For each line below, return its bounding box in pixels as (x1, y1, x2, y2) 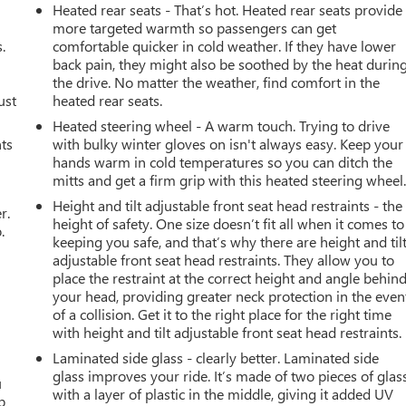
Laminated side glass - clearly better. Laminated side (53, 347, 380, 367)
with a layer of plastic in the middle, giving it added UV (53, 383, 394, 403)
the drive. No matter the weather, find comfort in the (53, 72, 381, 92)
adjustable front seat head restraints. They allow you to (53, 249, 395, 269)
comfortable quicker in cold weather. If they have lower (53, 35, 397, 55)
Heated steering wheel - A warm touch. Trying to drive (53, 115, 391, 135)
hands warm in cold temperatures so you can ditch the (53, 151, 393, 171)
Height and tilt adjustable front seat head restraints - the (53, 195, 403, 215)
